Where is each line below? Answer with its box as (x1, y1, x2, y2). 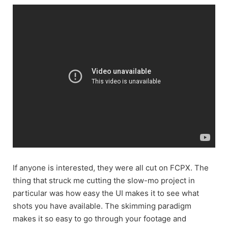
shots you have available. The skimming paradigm (13, 201, 191, 211)
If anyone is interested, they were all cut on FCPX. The (13, 162, 209, 173)
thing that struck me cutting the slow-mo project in (13, 175, 195, 185)
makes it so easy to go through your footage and (13, 213, 186, 223)
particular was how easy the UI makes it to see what (13, 188, 199, 198)
